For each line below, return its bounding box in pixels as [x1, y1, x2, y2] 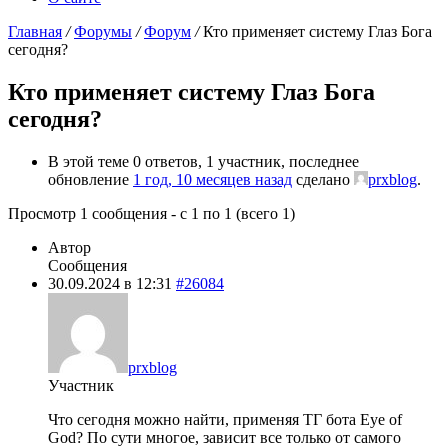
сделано [292, 170, 354, 188]
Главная [8, 23, 62, 40]
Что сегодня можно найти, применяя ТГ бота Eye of [48, 410, 402, 428]
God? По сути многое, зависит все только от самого [48, 428, 401, 446]
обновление [48, 170, 133, 188]
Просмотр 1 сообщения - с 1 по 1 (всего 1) [8, 204, 295, 222]
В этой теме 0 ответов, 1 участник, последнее [48, 152, 359, 170]
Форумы [74, 23, 132, 40]
